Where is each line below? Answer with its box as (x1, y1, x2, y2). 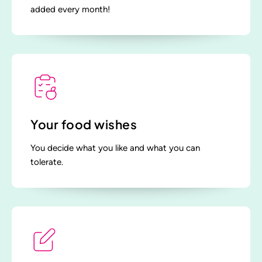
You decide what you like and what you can (30, 143, 200, 154)
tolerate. (30, 157, 63, 168)
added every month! (30, 4, 110, 15)
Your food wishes (30, 116, 137, 133)
